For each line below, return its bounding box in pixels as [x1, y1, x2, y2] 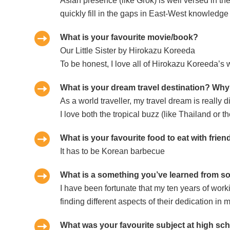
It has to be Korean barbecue [60, 147, 165, 156]
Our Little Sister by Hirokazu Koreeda [60, 46, 196, 55]
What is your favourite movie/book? [60, 33, 199, 42]
